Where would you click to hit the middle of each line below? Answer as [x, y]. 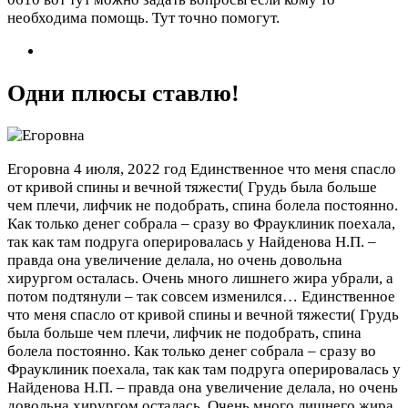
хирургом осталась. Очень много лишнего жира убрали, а [200, 279]
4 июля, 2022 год [130, 169]
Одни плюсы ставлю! [123, 93]
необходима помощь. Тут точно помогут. [143, 17]
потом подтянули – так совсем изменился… [154, 297]
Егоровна [39, 169]
